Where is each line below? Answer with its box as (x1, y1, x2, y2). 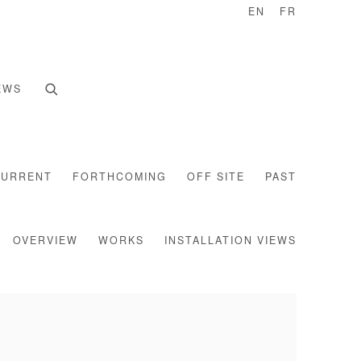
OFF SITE (187, 172, 245, 183)
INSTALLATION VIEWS (164, 236, 297, 247)
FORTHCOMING (73, 172, 167, 183)
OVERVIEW (13, 236, 78, 247)
